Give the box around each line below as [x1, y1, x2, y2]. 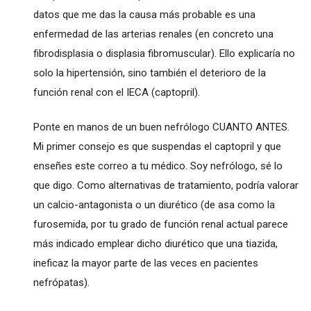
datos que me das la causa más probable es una [33, 8, 255, 21]
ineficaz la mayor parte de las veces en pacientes [33, 256, 258, 269]
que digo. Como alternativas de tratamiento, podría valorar [33, 178, 299, 192]
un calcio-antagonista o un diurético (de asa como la [33, 198, 275, 211]
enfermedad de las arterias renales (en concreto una [33, 27, 274, 40]
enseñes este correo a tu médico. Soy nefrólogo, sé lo [33, 159, 283, 172]
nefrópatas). [33, 276, 90, 289]
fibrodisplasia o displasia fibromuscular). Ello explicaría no [33, 47, 295, 60]
